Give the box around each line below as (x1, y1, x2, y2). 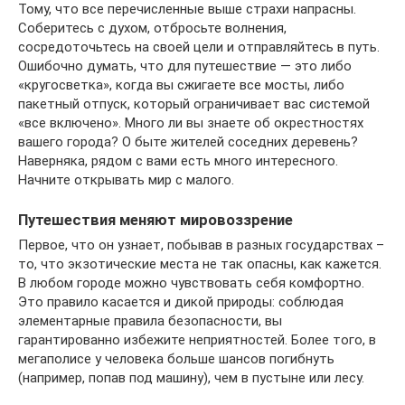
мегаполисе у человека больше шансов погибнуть (18, 350, 334, 367)
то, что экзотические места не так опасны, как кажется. (18, 255, 381, 272)
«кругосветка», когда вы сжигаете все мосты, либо (18, 76, 344, 93)
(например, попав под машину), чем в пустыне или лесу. (18, 369, 364, 386)
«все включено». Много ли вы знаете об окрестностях (18, 114, 363, 131)
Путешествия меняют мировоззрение (18, 211, 293, 229)
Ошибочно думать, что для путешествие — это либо (18, 57, 352, 74)
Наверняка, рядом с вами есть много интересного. (18, 152, 338, 169)
